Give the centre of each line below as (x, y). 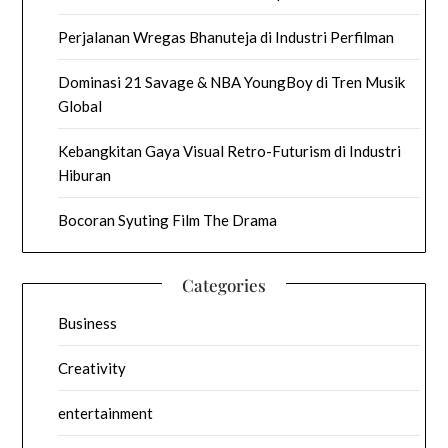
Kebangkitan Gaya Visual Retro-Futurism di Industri (230, 150)
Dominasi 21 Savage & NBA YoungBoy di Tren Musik (232, 81)
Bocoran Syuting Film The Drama (168, 219)
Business (88, 322)
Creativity (92, 367)
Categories (224, 284)
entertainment (106, 412)
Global (80, 105)
